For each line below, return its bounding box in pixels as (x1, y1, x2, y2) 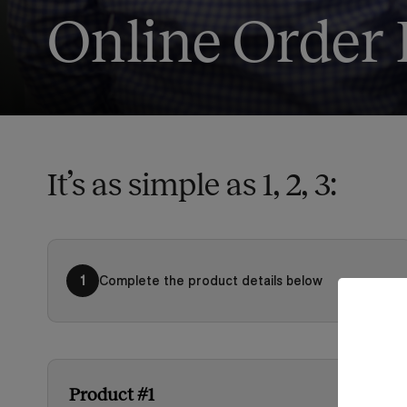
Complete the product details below (99, 272, 323, 289)
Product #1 (68, 383, 154, 404)
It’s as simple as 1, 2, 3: (47, 167, 336, 202)
